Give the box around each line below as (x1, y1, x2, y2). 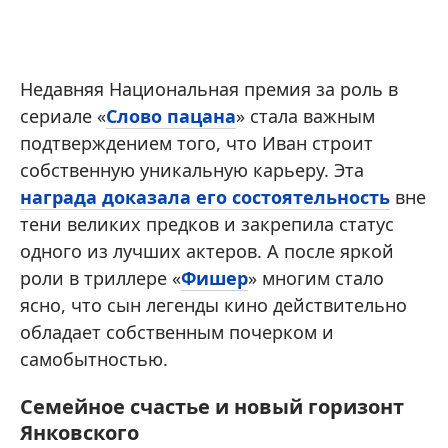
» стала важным (236, 104, 375, 129)
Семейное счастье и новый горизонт (20, 393, 404, 421)
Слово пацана (106, 104, 236, 129)
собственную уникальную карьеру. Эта (20, 158, 364, 183)
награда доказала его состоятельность (20, 185, 390, 210)
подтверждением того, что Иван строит (20, 131, 373, 156)
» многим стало (248, 266, 384, 291)
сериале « (20, 104, 106, 129)
